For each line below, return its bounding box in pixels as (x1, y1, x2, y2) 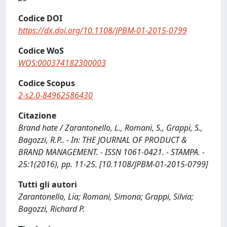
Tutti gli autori (18, 179, 77, 190)
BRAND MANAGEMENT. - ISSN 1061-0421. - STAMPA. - (18, 146, 205, 158)
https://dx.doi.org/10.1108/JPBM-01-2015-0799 (18, 25, 187, 36)
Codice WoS (18, 45, 64, 56)
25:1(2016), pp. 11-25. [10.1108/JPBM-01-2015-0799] (18, 159, 208, 170)
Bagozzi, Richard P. (18, 203, 85, 214)
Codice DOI (18, 13, 62, 24)
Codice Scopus (18, 78, 75, 89)
